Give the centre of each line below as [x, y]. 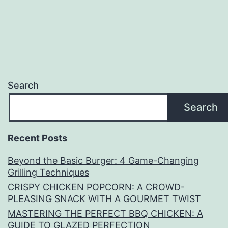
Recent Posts [37, 138]
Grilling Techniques [48, 173]
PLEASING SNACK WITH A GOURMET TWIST [104, 199]
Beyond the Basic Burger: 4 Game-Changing [103, 161]
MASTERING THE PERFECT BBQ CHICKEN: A [105, 214]
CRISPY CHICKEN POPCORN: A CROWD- [96, 187]
